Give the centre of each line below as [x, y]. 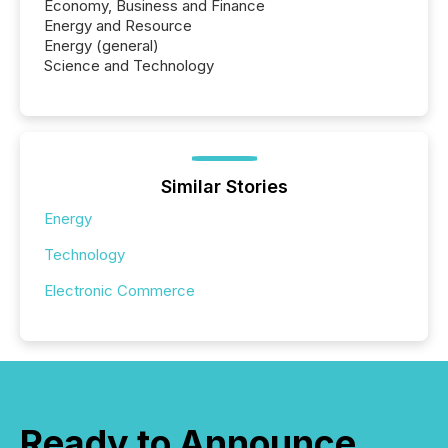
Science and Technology [129, 66]
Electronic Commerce [119, 291]
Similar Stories [224, 187]
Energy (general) [101, 46]
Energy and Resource [118, 26]
